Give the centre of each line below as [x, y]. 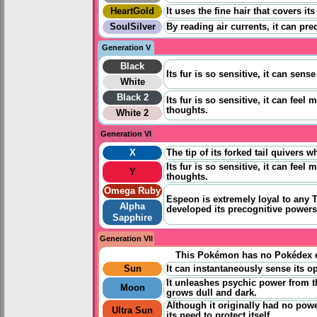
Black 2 [132, 97]
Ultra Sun [132, 310]
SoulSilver [132, 27]
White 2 [132, 113]
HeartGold [132, 11]
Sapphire [132, 218]
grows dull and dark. [212, 293]
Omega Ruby [132, 191]
